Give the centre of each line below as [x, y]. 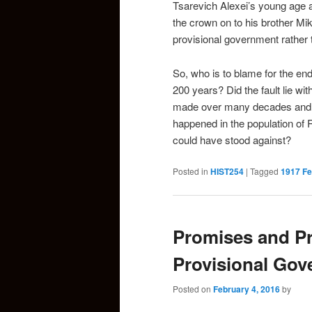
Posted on [193, 288]
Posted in [190, 171]
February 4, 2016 [247, 289]
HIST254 [227, 172]
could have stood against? [232, 139]
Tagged [264, 171]
